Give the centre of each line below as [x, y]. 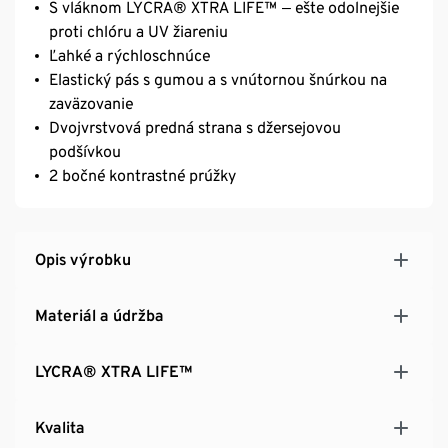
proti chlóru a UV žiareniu [138, 31]
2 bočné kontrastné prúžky [142, 175]
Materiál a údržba [99, 315]
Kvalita [60, 427]
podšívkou [85, 151]
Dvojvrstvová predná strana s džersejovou [195, 127]
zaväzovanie [91, 103]
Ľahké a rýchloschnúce [129, 55]
